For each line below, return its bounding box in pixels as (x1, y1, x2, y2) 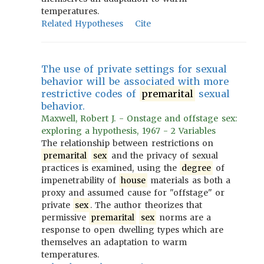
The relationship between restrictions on (41, 138, 213, 148)
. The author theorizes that (90, 200, 202, 210)
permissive (41, 212, 90, 223)
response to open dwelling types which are (41, 225, 224, 235)
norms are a (156, 212, 212, 223)
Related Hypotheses (41, 18, 124, 29)
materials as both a (147, 175, 231, 186)
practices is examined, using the (41, 163, 180, 173)
